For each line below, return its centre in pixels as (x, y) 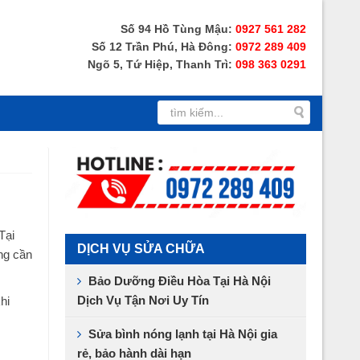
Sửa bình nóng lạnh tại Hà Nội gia (183, 333)
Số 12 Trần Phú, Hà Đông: (164, 47)
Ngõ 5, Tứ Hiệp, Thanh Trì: (162, 64)
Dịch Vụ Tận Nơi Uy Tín (143, 300)
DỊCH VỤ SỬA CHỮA (141, 248)
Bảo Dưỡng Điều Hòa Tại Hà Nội (180, 280)
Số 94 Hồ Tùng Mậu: (178, 29)
